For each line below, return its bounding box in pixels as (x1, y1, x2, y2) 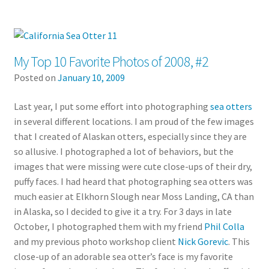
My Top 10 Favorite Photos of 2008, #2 (13, 52, 208, 71)
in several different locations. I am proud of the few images (13, 115, 254, 127)
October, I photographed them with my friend (13, 220, 204, 232)
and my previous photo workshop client (13, 235, 178, 247)
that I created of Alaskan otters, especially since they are (13, 130, 247, 142)
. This (228, 235, 250, 247)
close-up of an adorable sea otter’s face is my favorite (13, 250, 233, 262)
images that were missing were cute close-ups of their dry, (13, 160, 252, 172)
